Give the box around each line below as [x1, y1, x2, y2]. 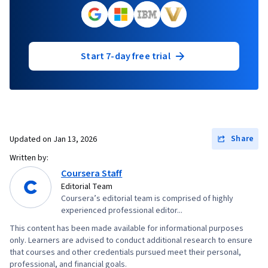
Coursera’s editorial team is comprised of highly [61, 193, 233, 205]
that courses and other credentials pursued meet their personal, [10, 246, 241, 259]
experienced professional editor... [61, 205, 182, 217]
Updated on [10, 133, 53, 146]
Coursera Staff [61, 167, 123, 181]
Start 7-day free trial [81, 50, 170, 63]
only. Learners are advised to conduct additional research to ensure [10, 234, 252, 247]
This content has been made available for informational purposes [10, 223, 243, 235]
